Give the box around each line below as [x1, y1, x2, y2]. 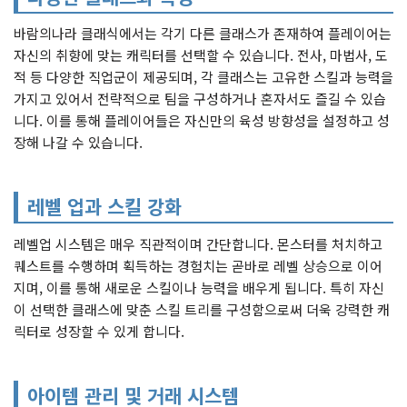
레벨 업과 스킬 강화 [27, 193, 182, 221]
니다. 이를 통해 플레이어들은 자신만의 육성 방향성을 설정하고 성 [14, 111, 390, 131]
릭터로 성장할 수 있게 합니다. [14, 321, 184, 341]
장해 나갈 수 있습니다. [14, 133, 143, 153]
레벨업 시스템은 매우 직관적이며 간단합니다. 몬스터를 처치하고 [14, 233, 382, 253]
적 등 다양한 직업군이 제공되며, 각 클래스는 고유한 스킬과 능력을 [14, 67, 393, 87]
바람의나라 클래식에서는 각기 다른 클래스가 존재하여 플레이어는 [14, 24, 392, 44]
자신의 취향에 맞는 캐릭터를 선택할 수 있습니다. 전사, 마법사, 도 [14, 45, 388, 65]
